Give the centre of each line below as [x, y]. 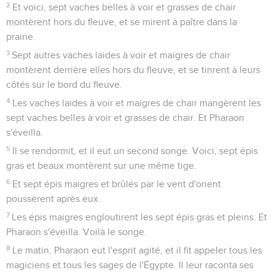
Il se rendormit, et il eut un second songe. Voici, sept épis [135, 151]
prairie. [21, 37]
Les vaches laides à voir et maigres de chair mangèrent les [137, 103]
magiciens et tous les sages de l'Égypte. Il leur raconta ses [130, 265]
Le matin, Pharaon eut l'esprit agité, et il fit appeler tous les [137, 250]
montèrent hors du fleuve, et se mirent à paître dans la [122, 22]
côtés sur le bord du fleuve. [64, 84]
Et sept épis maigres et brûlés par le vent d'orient [117, 184]
